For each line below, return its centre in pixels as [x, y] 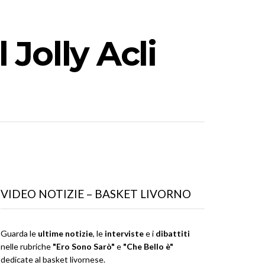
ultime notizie [65, 233]
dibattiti [173, 233]
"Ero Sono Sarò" [84, 246]
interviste [124, 233]
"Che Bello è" [148, 246]
